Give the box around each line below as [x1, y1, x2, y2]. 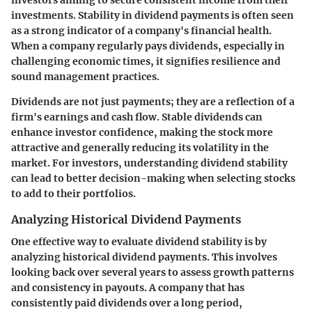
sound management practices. [11, 70, 159, 83]
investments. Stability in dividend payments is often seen [11, 8, 294, 22]
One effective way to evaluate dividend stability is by [11, 235, 267, 248]
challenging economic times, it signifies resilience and [11, 54, 281, 68]
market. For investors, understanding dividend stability [11, 156, 288, 169]
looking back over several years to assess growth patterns [11, 265, 294, 279]
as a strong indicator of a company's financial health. [11, 24, 272, 37]
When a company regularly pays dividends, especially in [11, 39, 285, 52]
